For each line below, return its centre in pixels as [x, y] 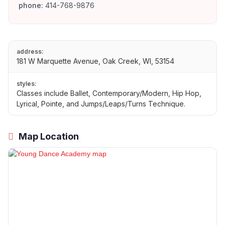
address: [30, 52]
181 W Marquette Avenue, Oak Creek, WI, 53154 [95, 61]
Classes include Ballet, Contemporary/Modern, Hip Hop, [109, 93]
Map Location [48, 137]
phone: [31, 6]
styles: [27, 84]
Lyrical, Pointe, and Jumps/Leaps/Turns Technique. [101, 104]
